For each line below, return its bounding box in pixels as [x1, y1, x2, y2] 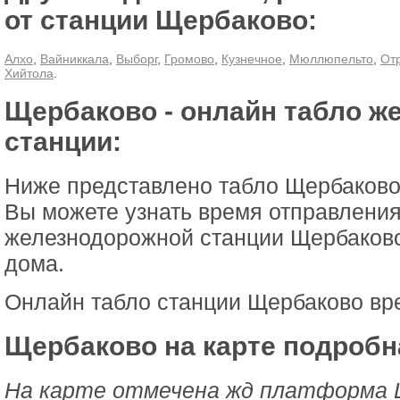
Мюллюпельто [289, 52, 373, 66]
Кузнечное [221, 52, 282, 66]
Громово [164, 52, 214, 66]
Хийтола [4, 66, 54, 80]
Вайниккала [40, 52, 109, 66]
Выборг [116, 52, 157, 66]
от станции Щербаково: [4, 5, 317, 35]
